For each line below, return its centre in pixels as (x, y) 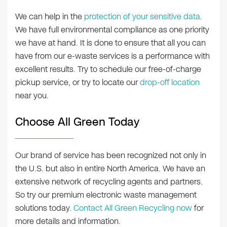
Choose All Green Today (77, 122)
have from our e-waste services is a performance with (112, 56)
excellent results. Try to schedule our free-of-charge (108, 69)
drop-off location (170, 83)
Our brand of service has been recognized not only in (111, 156)
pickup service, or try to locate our (78, 83)
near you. (32, 96)
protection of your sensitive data (142, 17)
